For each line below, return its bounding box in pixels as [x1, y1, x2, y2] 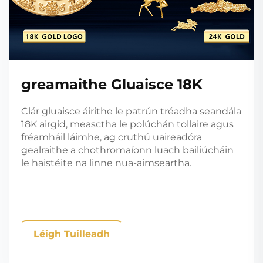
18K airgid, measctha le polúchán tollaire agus [21, 119, 234, 130]
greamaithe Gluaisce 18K [21, 76, 203, 93]
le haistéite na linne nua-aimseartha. [21, 157, 191, 169]
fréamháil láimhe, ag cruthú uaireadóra [21, 131, 202, 143]
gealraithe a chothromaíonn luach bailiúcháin [21, 144, 234, 156]
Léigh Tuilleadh [33, 228, 110, 240]
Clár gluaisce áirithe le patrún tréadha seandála [21, 106, 241, 117]
